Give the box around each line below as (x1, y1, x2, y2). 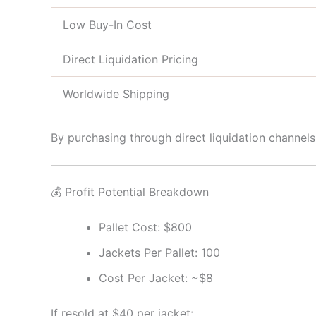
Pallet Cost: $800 (99, 219, 192, 234)
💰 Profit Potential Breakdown (51, 184, 209, 199)
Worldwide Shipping (63, 87, 169, 102)
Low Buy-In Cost (63, 18, 152, 32)
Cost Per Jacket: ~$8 (99, 270, 213, 285)
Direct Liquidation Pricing (63, 52, 198, 67)
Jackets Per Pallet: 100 (99, 245, 220, 260)
